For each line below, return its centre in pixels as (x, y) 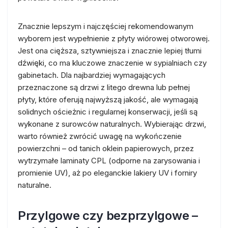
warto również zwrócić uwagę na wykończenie (100, 136)
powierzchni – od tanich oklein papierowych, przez (106, 148)
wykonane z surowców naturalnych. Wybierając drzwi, (112, 124)
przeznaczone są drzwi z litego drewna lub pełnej (104, 87)
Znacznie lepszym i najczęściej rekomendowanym (106, 26)
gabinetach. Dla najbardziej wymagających (92, 75)
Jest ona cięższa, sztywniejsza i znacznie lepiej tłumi (110, 50)
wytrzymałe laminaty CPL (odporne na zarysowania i (109, 160)
